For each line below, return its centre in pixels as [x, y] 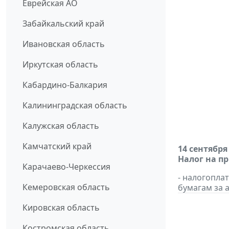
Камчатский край [57, 146]
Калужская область [61, 126]
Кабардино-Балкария [65, 85]
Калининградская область [75, 106]
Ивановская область [64, 44]
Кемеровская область [66, 187]
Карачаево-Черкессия [66, 167]
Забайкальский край [63, 24]
